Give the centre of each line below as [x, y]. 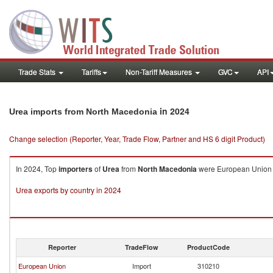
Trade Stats [38, 72]
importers [76, 169]
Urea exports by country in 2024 [69, 190]
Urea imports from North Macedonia [83, 112]
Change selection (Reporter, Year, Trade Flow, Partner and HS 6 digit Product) [137, 139]
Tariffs [91, 72]
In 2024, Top [37, 168]
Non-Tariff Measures [160, 72]
